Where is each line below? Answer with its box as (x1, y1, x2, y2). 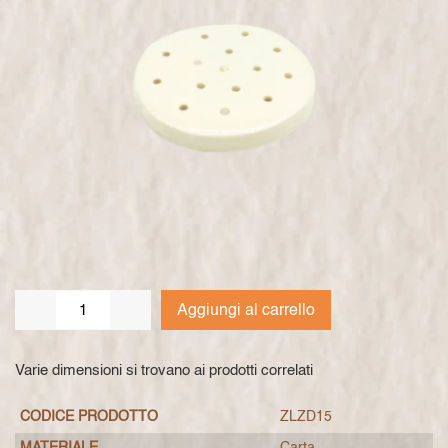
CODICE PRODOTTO (20, 410, 158, 425)
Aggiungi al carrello (177, 302, 316, 319)
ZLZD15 (280, 410, 332, 425)
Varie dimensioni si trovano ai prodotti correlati (15, 363, 313, 379)
